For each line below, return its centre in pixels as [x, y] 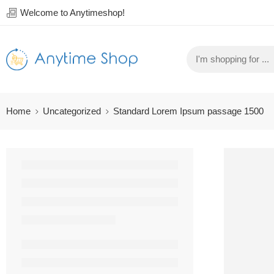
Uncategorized [72, 111]
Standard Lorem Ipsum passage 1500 [188, 111]
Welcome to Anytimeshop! [71, 13]
